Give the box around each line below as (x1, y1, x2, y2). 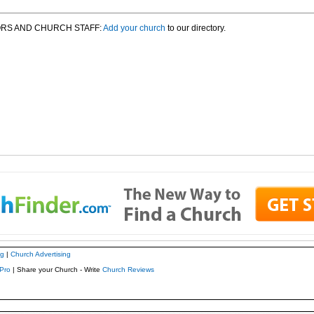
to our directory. (165, 23, 226, 33)
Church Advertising (10, 250, 71, 258)
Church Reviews (102, 265, 154, 273)
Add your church (102, 23, 165, 33)
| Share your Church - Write (10, 265, 102, 273)
